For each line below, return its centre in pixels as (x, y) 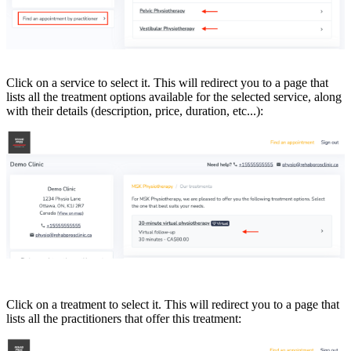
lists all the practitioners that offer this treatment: (124, 318)
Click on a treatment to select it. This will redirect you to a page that (173, 304)
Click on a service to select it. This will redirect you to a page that (167, 83)
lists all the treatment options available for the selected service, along (174, 97)
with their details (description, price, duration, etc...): (135, 111)
